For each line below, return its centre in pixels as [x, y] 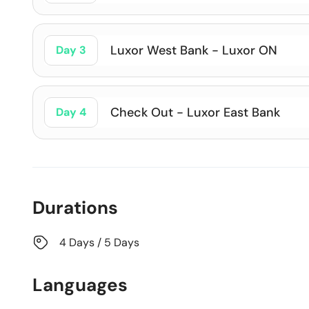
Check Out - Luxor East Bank [195, 112]
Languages [80, 285]
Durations [75, 208]
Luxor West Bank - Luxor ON [194, 50]
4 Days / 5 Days [99, 242]
